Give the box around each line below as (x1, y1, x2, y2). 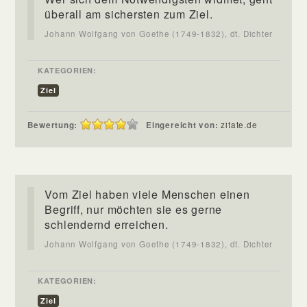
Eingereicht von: (146, 119, 221, 131)
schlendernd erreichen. (45, 216, 169, 232)
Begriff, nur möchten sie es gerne (45, 201, 223, 217)
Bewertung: (27, 119, 78, 131)
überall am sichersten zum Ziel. (45, 5, 213, 22)
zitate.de (221, 119, 258, 130)
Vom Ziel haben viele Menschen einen (45, 186, 250, 202)
